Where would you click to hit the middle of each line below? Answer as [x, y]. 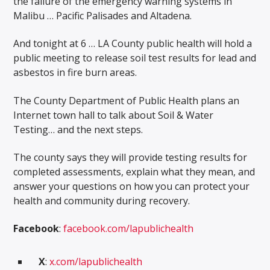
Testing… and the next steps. [78, 129]
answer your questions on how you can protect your [132, 187]
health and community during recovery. [102, 201]
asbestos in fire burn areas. [75, 73]
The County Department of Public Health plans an [127, 100]
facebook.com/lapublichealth [129, 229]
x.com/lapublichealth [96, 261]
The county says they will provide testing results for [130, 158]
